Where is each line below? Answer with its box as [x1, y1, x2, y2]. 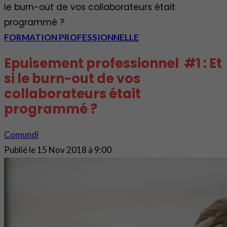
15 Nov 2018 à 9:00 [37, 144, 111, 155]
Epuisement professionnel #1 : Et [4, 54, 222, 72]
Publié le [4, 144, 35, 155]
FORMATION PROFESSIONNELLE [4, 31, 139, 43]
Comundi [4, 129, 39, 140]
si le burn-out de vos [4, 69, 140, 88]
